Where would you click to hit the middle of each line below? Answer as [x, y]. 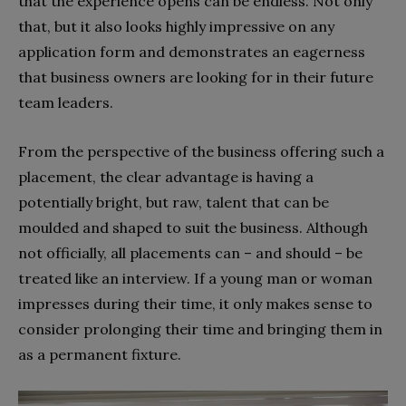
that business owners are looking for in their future [196, 77]
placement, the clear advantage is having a [166, 176]
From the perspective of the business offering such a [201, 151]
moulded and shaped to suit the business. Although [193, 227]
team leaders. [66, 102]
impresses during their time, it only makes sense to [195, 303]
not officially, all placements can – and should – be [190, 252]
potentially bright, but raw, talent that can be [174, 202]
